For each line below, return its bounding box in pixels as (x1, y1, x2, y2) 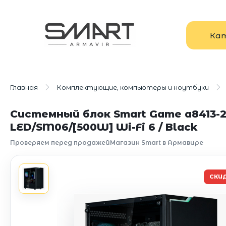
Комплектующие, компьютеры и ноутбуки (57, 83, 209, 91)
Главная (10, 83, 38, 91)
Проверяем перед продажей (10, 139, 110, 146)
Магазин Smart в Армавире (110, 139, 203, 146)
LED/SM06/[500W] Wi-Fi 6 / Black (10, 121, 198, 133)
